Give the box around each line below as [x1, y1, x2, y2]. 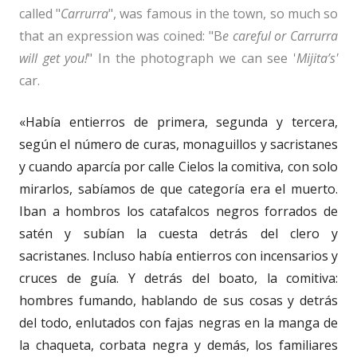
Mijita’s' [296, 49, 339, 67]
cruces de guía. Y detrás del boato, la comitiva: [19, 269, 338, 287]
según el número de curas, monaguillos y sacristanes [19, 135, 338, 153]
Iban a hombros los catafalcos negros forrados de [19, 202, 338, 220]
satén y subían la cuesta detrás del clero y [19, 224, 338, 242]
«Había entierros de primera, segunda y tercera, [19, 112, 338, 131]
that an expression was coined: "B [19, 26, 222, 45]
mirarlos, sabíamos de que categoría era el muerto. [19, 179, 338, 198]
